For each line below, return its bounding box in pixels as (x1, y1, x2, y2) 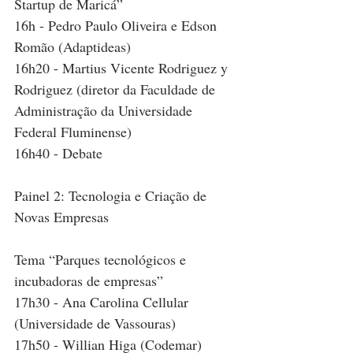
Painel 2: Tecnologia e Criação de (14, 186, 210, 206)
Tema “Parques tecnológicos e (14, 250, 190, 269)
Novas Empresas (14, 207, 109, 227)
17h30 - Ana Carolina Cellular (14, 292, 192, 312)
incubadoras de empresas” (14, 271, 163, 291)
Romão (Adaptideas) (14, 37, 131, 57)
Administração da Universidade (14, 101, 196, 121)
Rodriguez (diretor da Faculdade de (14, 80, 219, 99)
